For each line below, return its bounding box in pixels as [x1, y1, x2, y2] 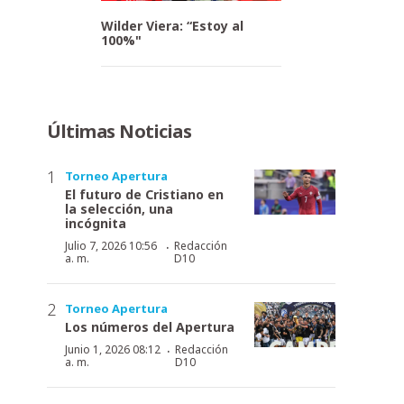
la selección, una [65, 199, 173, 217]
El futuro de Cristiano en [65, 185, 224, 203]
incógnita [65, 214, 126, 232]
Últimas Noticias [47, 118, 191, 143]
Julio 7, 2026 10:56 [65, 237, 157, 253]
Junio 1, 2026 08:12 [65, 341, 161, 357]
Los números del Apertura [65, 317, 234, 335]
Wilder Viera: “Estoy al [101, 16, 243, 34]
